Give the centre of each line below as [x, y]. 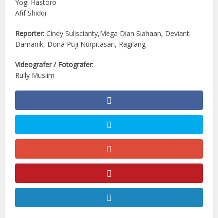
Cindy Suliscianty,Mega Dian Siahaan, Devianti [118, 34]
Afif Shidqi [31, 13]
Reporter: [30, 34]
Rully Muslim [35, 75]
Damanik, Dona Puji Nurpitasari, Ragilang [81, 44]
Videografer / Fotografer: [54, 65]
